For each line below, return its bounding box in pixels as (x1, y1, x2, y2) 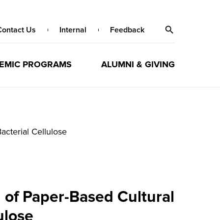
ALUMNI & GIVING (101, 59, 175, 70)
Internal (59, 25, 86, 35)
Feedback (110, 25, 144, 35)
